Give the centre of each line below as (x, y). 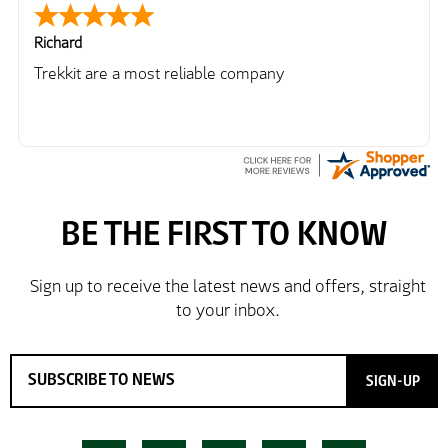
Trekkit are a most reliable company (159, 73)
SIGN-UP (393, 380)
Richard (58, 42)
